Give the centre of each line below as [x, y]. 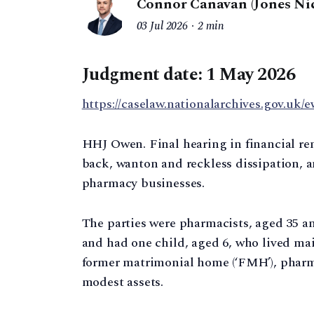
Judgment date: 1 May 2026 [189, 75]
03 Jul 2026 [162, 26]
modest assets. [123, 282]
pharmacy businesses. [143, 184]
